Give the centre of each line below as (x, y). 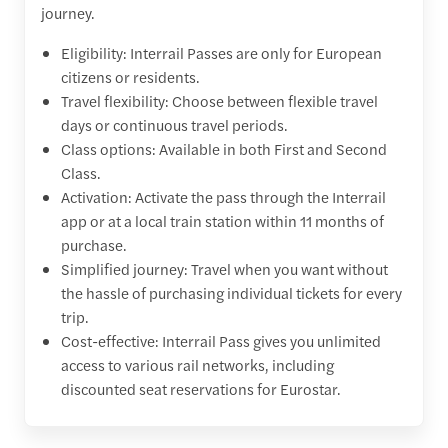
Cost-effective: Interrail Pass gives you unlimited (221, 340)
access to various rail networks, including (197, 364)
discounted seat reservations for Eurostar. (201, 388)
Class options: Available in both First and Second (224, 148)
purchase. (94, 244)
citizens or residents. (130, 76)
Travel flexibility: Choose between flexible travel (219, 100)
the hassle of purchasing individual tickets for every (231, 292)
